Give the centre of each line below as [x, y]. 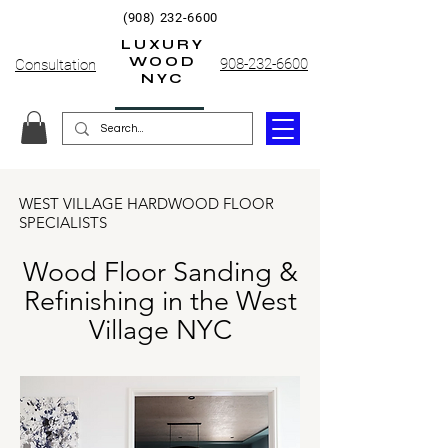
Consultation [55, 65]
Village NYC [160, 330]
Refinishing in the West [160, 301]
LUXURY [163, 44]
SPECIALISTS [63, 223]
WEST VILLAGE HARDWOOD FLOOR [146, 204]
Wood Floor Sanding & [160, 272]
